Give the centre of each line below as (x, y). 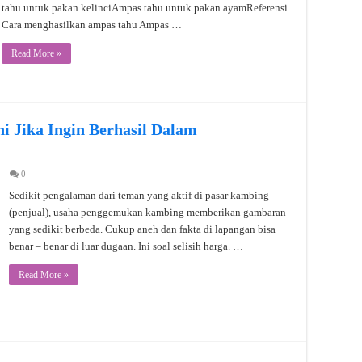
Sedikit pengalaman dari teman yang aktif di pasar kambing (139, 196)
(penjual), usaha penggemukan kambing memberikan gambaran (147, 213)
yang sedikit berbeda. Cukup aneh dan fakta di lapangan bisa (142, 229)
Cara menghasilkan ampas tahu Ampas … (92, 24)
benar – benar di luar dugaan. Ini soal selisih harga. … (126, 246)
